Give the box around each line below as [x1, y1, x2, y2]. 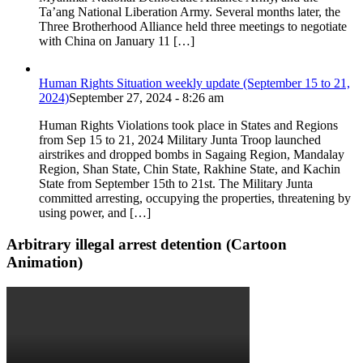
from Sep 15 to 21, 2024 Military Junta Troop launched [39, 133, 321, 147]
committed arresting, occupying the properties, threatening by [39, 191, 351, 206]
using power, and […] [39, 206, 151, 220]
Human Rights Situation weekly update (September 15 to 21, [39, 76, 350, 91]
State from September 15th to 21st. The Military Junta [39, 177, 313, 191]
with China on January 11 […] [39, 34, 194, 49]
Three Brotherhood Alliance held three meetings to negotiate [39, 19, 347, 34]
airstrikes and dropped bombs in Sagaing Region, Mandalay [39, 147, 344, 162]
